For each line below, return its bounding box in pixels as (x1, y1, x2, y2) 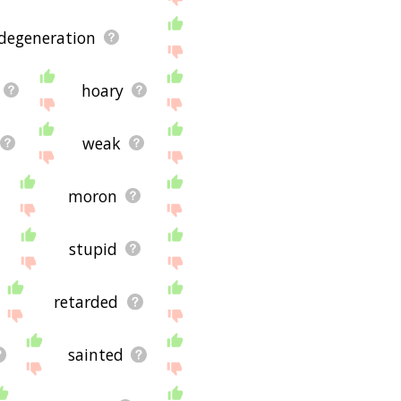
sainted (67, 343, 124, 365)
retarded (54, 290, 119, 312)
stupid (68, 237, 117, 260)
